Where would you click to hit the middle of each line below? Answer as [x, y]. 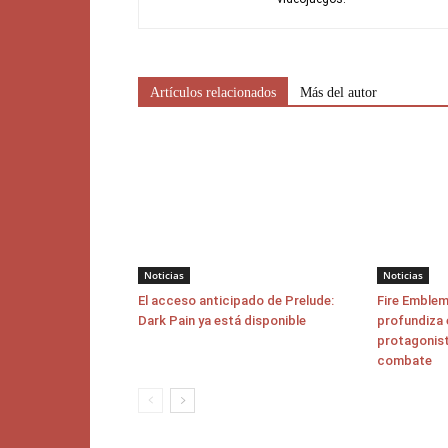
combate [404, 360]
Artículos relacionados [213, 92]
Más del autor [338, 92]
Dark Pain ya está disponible [222, 320]
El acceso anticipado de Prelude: [236, 300]
